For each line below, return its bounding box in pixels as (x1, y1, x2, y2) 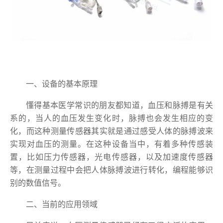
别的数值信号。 (10, 179, 66, 188)
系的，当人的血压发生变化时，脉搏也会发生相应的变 (10, 114, 213, 123)
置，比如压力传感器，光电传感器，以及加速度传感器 (10, 153, 213, 162)
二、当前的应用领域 (26, 200, 98, 209)
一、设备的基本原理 (26, 80, 98, 89)
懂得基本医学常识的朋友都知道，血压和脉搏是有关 (26, 101, 213, 110)
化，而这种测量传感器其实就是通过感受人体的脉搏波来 (10, 127, 213, 136)
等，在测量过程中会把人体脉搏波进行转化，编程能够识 (10, 166, 213, 175)
